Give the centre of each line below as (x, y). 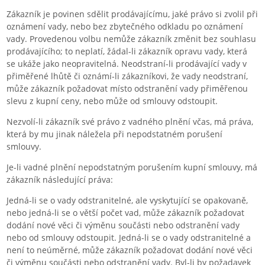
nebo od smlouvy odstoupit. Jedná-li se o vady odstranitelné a (129, 237)
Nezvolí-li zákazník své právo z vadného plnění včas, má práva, (130, 121)
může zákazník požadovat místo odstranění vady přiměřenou (127, 88)
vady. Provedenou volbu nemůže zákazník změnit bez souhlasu (132, 38)
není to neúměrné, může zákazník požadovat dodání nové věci (130, 250)
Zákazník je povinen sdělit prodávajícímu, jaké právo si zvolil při (132, 14)
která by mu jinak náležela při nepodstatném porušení (115, 134)
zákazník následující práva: (60, 179)
